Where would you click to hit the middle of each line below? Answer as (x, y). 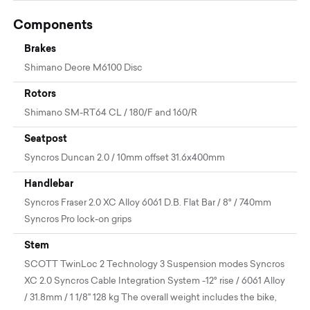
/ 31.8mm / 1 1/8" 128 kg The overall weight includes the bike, (151, 298)
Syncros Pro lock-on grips (78, 220)
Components (53, 25)
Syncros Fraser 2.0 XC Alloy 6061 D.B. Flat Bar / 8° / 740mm (148, 203)
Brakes (40, 49)
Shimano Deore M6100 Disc (84, 69)
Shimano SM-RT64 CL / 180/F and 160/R (111, 113)
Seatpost (46, 139)
